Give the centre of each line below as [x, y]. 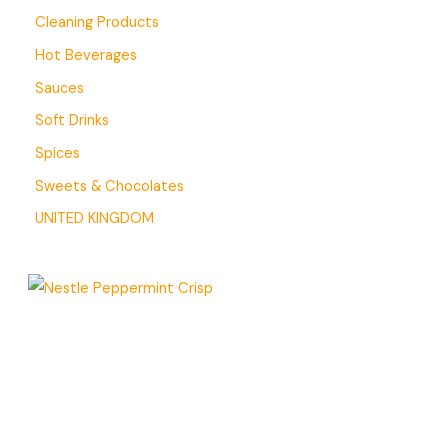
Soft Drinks [72, 121]
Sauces [59, 88]
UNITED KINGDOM [94, 219]
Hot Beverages [86, 56]
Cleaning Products [97, 23]
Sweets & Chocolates [109, 186]
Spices [57, 153]
